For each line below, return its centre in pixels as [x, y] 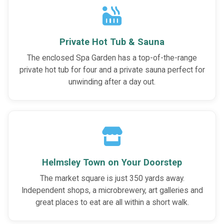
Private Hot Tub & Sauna [112, 41]
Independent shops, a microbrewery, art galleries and [112, 191]
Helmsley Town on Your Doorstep [112, 162]
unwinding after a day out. [112, 82]
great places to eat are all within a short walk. [112, 203]
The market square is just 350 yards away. [112, 179]
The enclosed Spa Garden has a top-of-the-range [112, 58]
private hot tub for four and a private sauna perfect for [112, 70]
